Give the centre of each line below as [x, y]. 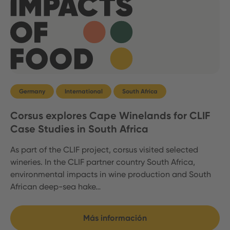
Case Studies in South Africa [79, 129]
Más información [115, 218]
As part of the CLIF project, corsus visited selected [104, 149]
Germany [32, 91]
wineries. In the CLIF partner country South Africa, [103, 162]
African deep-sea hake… [55, 186]
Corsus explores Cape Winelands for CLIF [110, 115]
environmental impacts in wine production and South [111, 174]
